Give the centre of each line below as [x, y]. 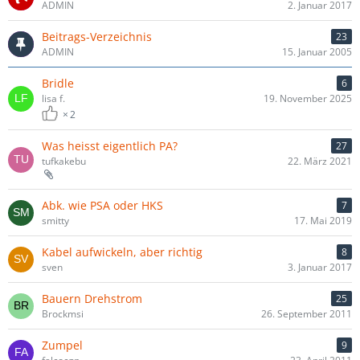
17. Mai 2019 [323, 221]
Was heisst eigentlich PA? [110, 146]
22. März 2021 [320, 161]
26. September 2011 [307, 314]
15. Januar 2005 [317, 52]
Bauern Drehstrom [92, 299]
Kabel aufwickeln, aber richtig [122, 252]
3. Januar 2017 [320, 267]
